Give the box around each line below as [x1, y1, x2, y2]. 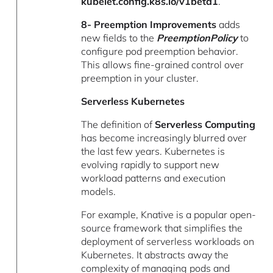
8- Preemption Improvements [81, 18, 217, 31]
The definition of [81, 118, 155, 131]
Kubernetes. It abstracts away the [81, 249, 229, 261]
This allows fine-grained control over [81, 58, 244, 71]
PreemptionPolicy [157, 32, 238, 44]
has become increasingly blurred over [81, 132, 247, 144]
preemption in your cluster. [81, 72, 199, 85]
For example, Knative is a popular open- [81, 208, 257, 221]
